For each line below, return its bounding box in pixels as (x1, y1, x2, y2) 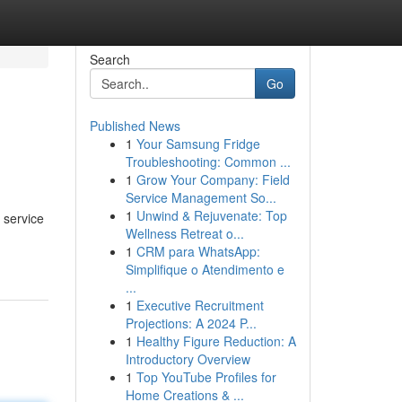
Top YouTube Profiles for (135, 368, 276, 386)
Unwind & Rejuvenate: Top (135, 206, 287, 224)
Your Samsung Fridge (135, 135, 260, 153)
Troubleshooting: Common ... (125, 153, 291, 170)
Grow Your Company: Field (135, 170, 290, 188)
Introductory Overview (125, 350, 250, 368)
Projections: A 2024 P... (125, 314, 257, 332)
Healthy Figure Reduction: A (135, 332, 296, 350)
